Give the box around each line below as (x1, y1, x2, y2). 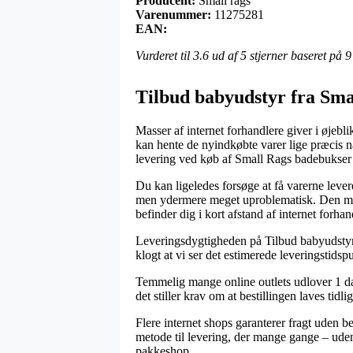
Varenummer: (136, 7, 211, 21)
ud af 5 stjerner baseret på (209, 48, 345, 62)
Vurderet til (136, 48, 193, 62)
